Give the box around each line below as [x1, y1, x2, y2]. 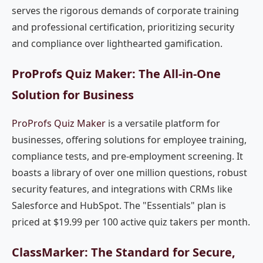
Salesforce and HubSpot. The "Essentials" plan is [12, 199, 226, 212]
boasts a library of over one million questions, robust [12, 166, 247, 179]
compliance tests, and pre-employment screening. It [12, 150, 243, 163]
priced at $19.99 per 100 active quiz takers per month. [12, 215, 250, 228]
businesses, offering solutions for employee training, [12, 133, 247, 146]
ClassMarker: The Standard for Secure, [12, 244, 235, 260]
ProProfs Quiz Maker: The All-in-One [12, 66, 221, 82]
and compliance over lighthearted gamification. [12, 37, 222, 50]
